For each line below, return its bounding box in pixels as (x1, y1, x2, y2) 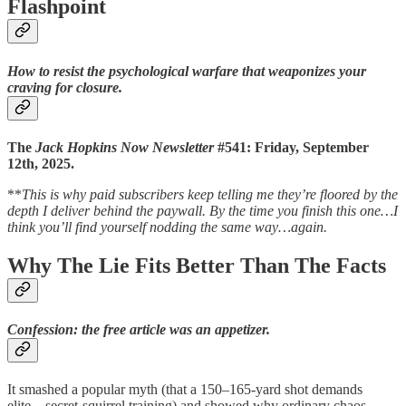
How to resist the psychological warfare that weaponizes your (7, 63, 366, 79)
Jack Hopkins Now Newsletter (35, 139, 214, 155)
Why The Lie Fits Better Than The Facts (7, 253, 386, 277)
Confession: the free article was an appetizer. (7, 322, 270, 338)
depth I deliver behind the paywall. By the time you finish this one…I (7, 202, 398, 218)
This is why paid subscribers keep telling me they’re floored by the (22, 186, 398, 202)
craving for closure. (7, 79, 122, 95)
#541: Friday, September (214, 139, 369, 155)
